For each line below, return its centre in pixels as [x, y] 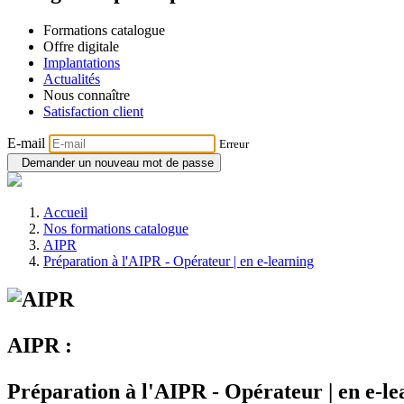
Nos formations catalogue [116, 229]
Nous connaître [87, 96]
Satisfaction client [93, 112]
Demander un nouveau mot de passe [114, 163]
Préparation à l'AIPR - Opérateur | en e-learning [179, 262]
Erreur [234, 144]
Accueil [65, 213]
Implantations [82, 63]
